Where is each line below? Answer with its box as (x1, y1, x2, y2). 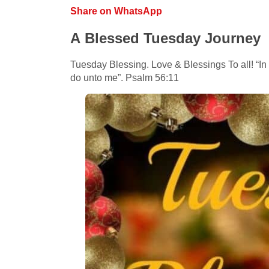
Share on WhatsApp (70, 5, 162, 16)
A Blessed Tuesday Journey (70, 29, 261, 46)
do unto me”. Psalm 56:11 (70, 72, 179, 83)
